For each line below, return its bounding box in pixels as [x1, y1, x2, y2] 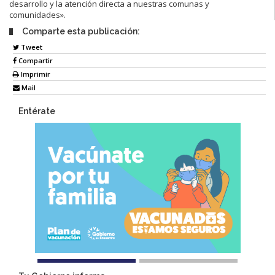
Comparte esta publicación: [22, 26, 140, 37]
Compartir [17, 55, 53, 65]
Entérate [18, 106, 55, 116]
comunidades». [9, 9, 66, 21]
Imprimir [19, 69, 50, 79]
